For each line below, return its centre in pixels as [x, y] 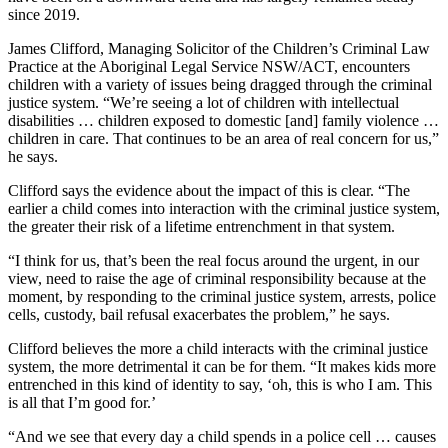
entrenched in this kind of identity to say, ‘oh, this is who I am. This [220, 384]
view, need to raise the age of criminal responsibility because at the [217, 278]
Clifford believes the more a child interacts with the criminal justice [218, 348]
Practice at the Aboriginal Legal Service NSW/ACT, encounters [209, 66]
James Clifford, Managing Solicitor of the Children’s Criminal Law [219, 48]
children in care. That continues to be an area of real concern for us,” [223, 138]
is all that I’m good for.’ [82, 402]
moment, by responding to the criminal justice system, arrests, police [222, 296]
